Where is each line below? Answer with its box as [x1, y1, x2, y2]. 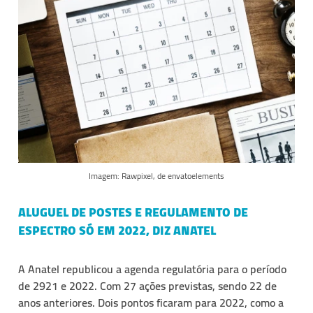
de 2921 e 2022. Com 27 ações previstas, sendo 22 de [18, 275, 277, 296]
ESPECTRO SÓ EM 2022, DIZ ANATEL [18, 218, 216, 242]
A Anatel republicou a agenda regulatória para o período [18, 258, 286, 279]
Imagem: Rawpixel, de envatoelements [89, 167, 224, 184]
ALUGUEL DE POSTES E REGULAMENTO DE [18, 200, 248, 224]
